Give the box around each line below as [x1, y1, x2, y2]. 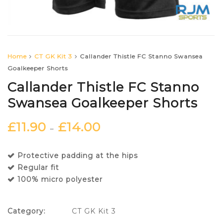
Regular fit [17, 163, 59, 172]
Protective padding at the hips [17, 151, 138, 161]
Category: [7, 207, 46, 216]
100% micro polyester [17, 175, 103, 184]
